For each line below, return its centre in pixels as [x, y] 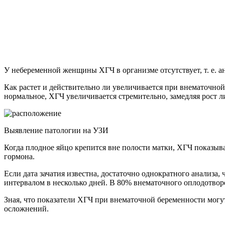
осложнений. [26, 209]
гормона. [19, 157]
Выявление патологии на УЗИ [56, 131]
